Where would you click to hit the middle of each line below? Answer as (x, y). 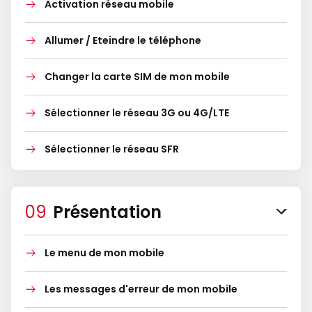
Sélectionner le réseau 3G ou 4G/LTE (137, 113)
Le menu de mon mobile (104, 253)
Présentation (107, 212)
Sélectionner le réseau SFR (112, 149)
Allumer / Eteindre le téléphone (123, 40)
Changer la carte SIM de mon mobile (137, 77)
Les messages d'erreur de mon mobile (141, 289)
